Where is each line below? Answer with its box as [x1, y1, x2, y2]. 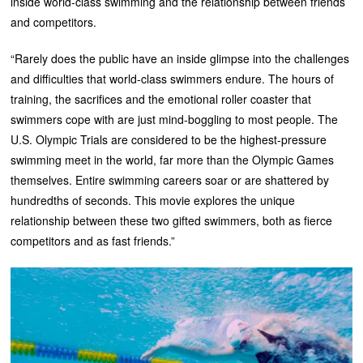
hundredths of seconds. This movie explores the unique [11, 192, 296, 209]
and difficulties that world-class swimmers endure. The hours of [11, 70, 335, 88]
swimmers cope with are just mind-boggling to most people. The [11, 111, 339, 128]
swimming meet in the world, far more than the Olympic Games [11, 152, 335, 169]
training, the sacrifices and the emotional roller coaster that [11, 91, 312, 108]
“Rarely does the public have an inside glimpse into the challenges [11, 50, 350, 67]
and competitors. [11, 14, 97, 31]
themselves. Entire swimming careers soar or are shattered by [11, 172, 330, 189]
